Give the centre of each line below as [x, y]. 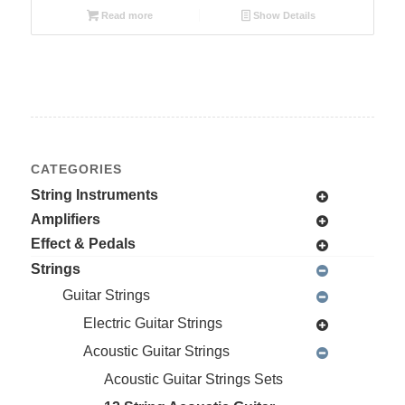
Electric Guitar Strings [152, 323]
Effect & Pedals [83, 243]
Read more [125, 15]
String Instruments [94, 194]
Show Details [283, 15]
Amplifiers [65, 219]
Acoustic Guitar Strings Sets [193, 379]
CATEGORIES [76, 169]
